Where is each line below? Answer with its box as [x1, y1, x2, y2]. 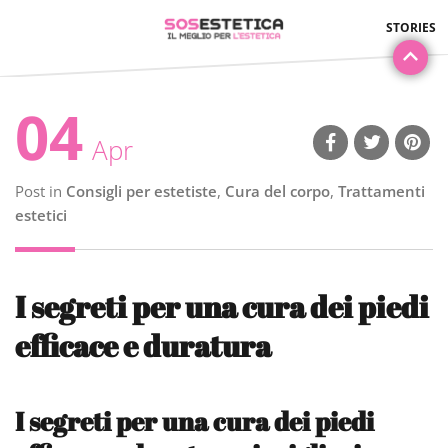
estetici [15, 205, 67, 225]
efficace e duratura [15, 324, 271, 366]
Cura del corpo [225, 181, 330, 201]
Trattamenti [338, 181, 425, 201]
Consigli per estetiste [66, 181, 217, 201]
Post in [15, 181, 66, 201]
